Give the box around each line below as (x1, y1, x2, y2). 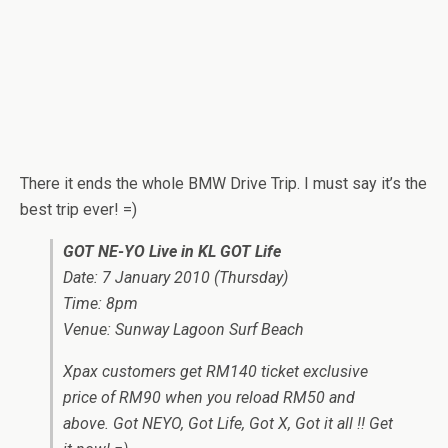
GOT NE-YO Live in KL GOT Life (63, 242, 281, 262)
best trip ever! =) (20, 200, 137, 220)
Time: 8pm (63, 294, 138, 314)
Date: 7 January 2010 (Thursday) (63, 268, 288, 288)
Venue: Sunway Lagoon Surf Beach (63, 320, 304, 340)
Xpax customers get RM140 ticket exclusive (63, 362, 368, 382)
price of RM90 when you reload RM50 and (63, 388, 355, 408)
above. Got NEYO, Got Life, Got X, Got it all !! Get (63, 414, 393, 434)
